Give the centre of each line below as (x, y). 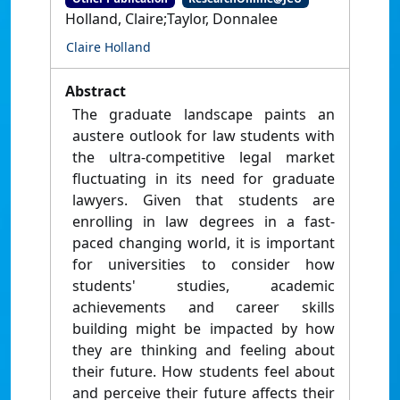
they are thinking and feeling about (204, 350)
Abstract (96, 92)
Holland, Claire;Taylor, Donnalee (171, 19)
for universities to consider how (204, 265)
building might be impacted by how (204, 329)
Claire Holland (108, 47)
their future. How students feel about (204, 372)
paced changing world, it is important (204, 243)
